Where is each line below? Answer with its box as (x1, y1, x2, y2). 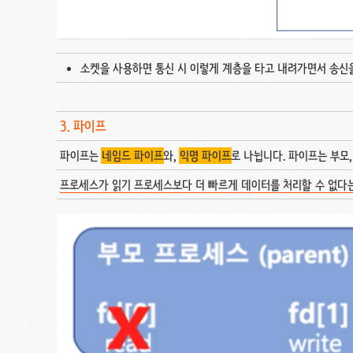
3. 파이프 (60, 117, 106, 136)
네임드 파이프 (102, 147, 163, 165)
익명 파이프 (180, 147, 231, 165)
